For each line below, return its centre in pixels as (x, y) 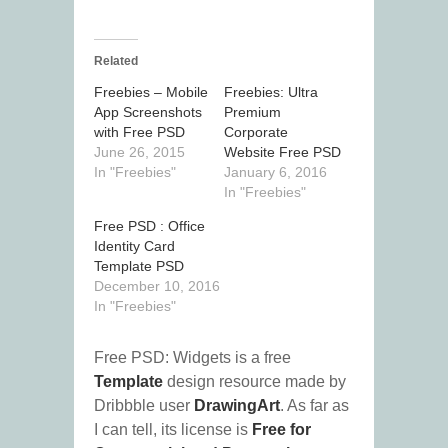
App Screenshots (148, 112)
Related (116, 61)
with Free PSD (139, 132)
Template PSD (139, 266)
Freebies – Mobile (151, 92)
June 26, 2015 (139, 152)
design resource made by (254, 382)
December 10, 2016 (157, 286)
